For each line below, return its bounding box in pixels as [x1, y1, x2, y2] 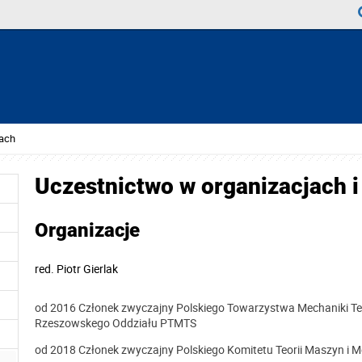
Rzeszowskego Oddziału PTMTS [35, 314, 196, 330]
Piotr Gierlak [57, 260, 118, 276]
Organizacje [35, 218, 140, 242]
